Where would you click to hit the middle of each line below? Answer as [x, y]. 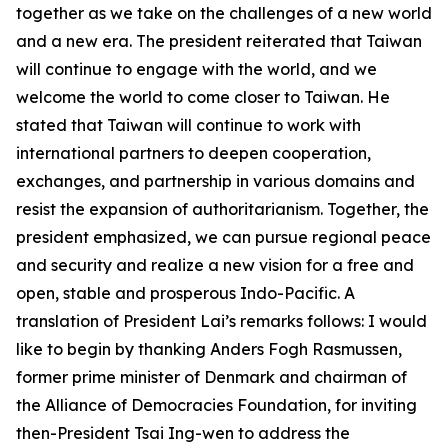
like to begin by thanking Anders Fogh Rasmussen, [209, 349]
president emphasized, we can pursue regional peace [223, 237]
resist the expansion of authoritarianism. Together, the [222, 209]
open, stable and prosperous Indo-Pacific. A [185, 293]
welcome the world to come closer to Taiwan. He [203, 97]
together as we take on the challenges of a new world [224, 13]
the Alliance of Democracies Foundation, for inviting [216, 405]
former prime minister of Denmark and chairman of [211, 377]
